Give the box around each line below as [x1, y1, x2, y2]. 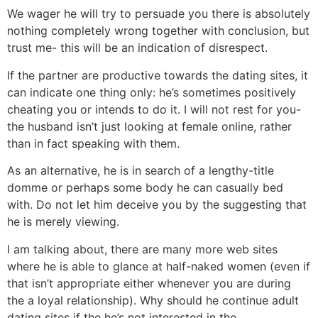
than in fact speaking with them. [7, 136, 180, 150]
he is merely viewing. [7, 214, 119, 229]
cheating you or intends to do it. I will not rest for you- [7, 102, 301, 116]
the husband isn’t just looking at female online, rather [7, 119, 292, 133]
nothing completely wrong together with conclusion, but [7, 23, 309, 38]
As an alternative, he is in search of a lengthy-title [7, 163, 274, 178]
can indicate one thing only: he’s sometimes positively [7, 84, 296, 99]
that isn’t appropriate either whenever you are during [7, 275, 291, 290]
